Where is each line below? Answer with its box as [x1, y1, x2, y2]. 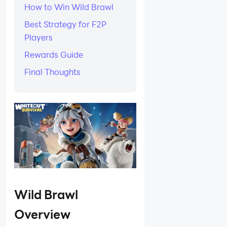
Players [24, 32, 53, 43]
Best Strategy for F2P [24, 19, 106, 29]
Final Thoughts [24, 66, 81, 77]
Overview [14, 206, 70, 223]
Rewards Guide [24, 49, 83, 60]
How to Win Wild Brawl [24, 2, 113, 12]
